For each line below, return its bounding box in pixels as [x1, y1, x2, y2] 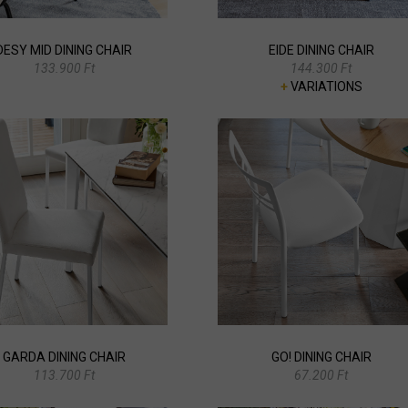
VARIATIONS [287, 78, 362, 94]
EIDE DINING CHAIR [268, 42, 374, 57]
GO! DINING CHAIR [270, 349, 372, 364]
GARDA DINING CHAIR [2, 349, 126, 364]
